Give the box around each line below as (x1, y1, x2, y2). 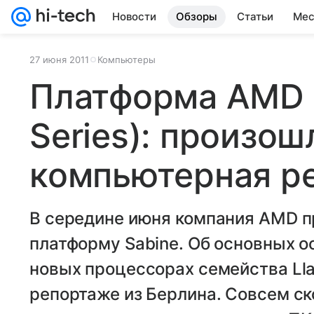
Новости (112, 10, 156, 23)
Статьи (237, 10, 273, 23)
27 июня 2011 (29, 54, 89, 65)
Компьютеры (97, 54, 156, 65)
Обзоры (176, 10, 217, 23)
